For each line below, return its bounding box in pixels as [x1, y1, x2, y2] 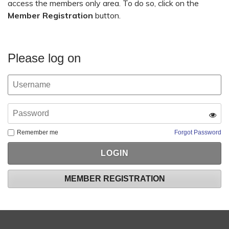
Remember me [17, 128, 58, 136]
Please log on [8, 51, 81, 65]
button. [93, 10, 121, 20]
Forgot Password [174, 128, 221, 136]
